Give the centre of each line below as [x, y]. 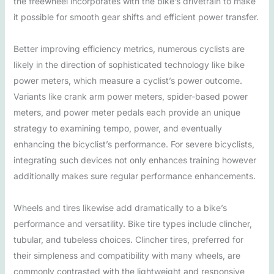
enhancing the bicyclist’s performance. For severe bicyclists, [134, 144]
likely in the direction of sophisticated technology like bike [129, 65]
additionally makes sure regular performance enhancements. [134, 176]
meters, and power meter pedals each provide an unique [127, 112]
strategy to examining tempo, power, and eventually [117, 128]
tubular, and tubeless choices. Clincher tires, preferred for [128, 239]
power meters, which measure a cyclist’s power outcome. [128, 80]
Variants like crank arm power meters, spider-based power [130, 96]
